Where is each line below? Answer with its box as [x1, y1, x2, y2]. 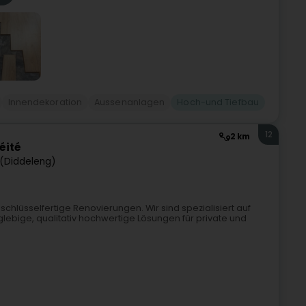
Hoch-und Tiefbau [177, 96, 259, 109]
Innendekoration [8, 96, 83, 109]
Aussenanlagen [94, 96, 165, 109]
